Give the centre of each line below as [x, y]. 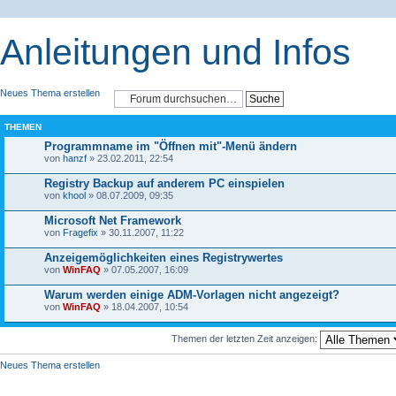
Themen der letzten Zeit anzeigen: [246, 339]
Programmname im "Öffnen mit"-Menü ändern [171, 146]
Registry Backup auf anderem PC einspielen [164, 183]
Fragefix [80, 232]
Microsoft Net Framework [113, 221]
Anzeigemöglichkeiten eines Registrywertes [164, 258]
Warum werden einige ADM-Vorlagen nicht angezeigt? [192, 295]
